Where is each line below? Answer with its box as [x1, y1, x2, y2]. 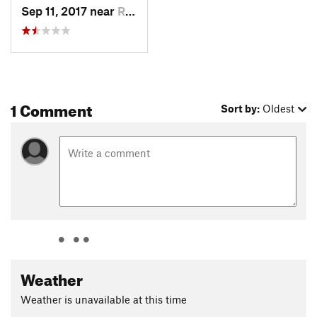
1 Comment [11, 95, 92, 120]
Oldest [263, 101, 295, 115]
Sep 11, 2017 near [21, 4, 117, 18]
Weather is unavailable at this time [21, 293, 187, 306]
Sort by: [221, 101, 260, 115]
